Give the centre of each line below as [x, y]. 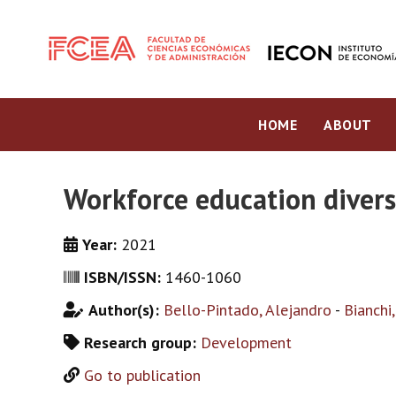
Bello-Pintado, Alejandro [247, 310]
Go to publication [142, 375]
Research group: [142, 343]
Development [246, 343]
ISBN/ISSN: [125, 277]
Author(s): [126, 310]
